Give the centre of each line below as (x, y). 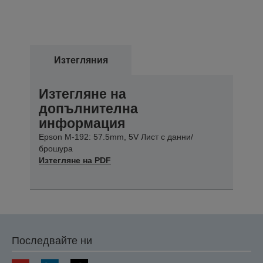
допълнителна (88, 108)
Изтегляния (81, 60)
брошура (56, 148)
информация (82, 123)
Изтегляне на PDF (75, 160)
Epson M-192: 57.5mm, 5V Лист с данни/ (116, 136)
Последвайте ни (52, 240)
